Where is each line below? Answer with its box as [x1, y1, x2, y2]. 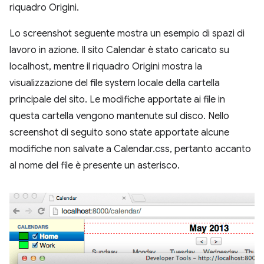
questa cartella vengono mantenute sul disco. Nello [9, 110, 229, 122]
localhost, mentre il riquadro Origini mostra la [9, 61, 202, 72]
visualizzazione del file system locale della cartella [9, 77, 220, 89]
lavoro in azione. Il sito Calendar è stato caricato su [9, 44, 229, 56]
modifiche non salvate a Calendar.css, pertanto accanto [9, 143, 251, 155]
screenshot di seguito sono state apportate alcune [9, 127, 229, 138]
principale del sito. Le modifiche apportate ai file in [9, 94, 225, 105]
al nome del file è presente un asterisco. [9, 160, 180, 171]
